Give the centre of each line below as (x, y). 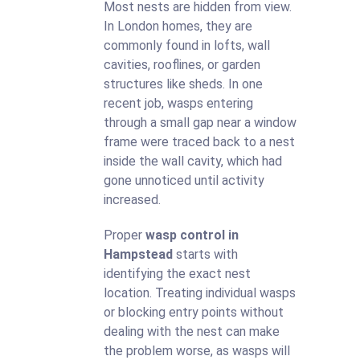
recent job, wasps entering (178, 103)
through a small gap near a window (200, 123)
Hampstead (138, 254)
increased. (132, 200)
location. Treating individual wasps (200, 293)
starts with (205, 254)
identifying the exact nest (177, 274)
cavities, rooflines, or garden (182, 65)
